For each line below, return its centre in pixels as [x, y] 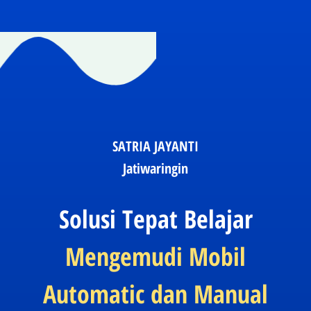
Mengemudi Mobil [155, 257]
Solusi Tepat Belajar [155, 219]
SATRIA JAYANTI [155, 146]
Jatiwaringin [155, 169]
